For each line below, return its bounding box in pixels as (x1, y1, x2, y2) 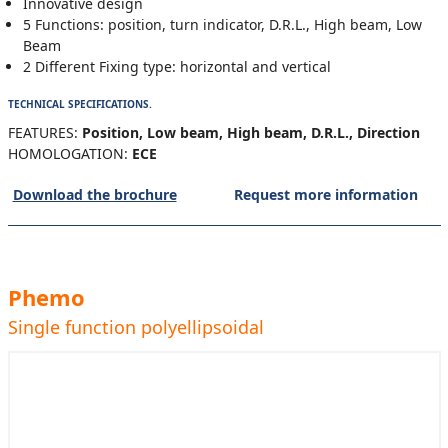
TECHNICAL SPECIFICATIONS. (7, 97, 152, 111)
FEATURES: (7, 123, 78, 142)
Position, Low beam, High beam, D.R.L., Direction (81, 123, 420, 142)
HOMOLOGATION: (7, 144, 128, 163)
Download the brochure (12, 185, 177, 204)
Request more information (234, 185, 418, 204)
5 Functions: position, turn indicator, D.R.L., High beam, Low (22, 15, 422, 34)
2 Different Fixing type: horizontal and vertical (22, 57, 331, 76)
